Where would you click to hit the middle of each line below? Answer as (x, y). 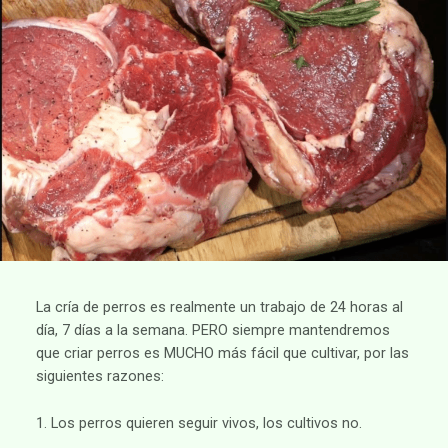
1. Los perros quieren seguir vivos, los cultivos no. (198, 422)
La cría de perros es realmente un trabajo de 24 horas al (219, 307)
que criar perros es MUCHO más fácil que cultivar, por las (222, 353)
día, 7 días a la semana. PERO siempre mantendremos (212, 330)
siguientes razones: (99, 376)
